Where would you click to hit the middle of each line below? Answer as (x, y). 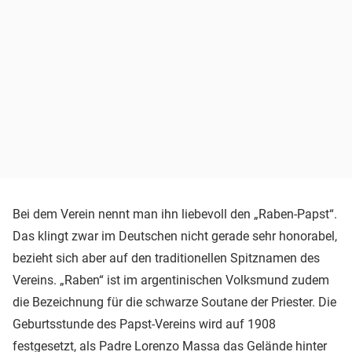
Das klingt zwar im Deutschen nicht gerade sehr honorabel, (175, 236)
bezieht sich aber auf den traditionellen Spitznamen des (166, 258)
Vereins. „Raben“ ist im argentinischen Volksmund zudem (171, 280)
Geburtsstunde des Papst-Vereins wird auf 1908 (144, 324)
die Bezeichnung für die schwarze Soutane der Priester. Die (174, 302)
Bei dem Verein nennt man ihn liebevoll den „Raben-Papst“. (175, 214)
